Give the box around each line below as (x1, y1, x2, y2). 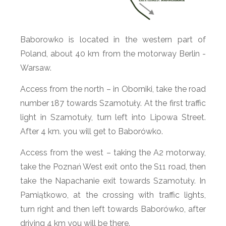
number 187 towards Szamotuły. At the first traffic (20, 98, 206, 108)
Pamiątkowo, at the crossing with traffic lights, (20, 190, 206, 200)
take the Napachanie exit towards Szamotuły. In (20, 176, 206, 186)
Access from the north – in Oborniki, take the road (20, 84, 206, 94)
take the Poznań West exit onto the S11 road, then (20, 162, 206, 172)
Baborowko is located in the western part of (20, 35, 206, 44)
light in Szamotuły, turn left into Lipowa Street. (20, 112, 206, 122)
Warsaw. (20, 63, 51, 73)
